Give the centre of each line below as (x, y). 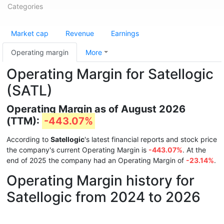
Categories (25, 6)
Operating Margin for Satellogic (110, 74)
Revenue (80, 33)
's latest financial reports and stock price (151, 139)
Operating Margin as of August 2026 (96, 109)
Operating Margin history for (100, 180)
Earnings (125, 33)
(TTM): (24, 121)
